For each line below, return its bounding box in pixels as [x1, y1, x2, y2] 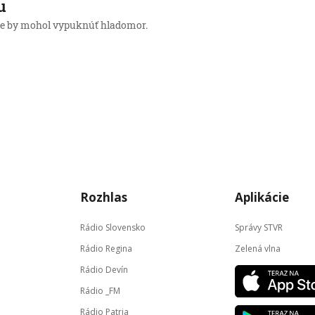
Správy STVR [235, 221, 283, 233]
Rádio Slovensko [80, 221, 146, 233]
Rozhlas [80, 189, 127, 205]
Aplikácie [235, 189, 289, 205]
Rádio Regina [80, 243, 132, 255]
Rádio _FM [80, 285, 120, 297]
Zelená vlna [235, 243, 281, 255]
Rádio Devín [80, 264, 128, 276]
